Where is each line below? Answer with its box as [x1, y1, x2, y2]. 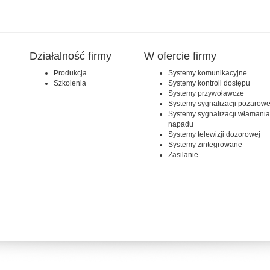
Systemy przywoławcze [168, 89, 244, 98]
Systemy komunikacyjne [168, 69, 247, 78]
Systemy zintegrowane [168, 140, 242, 149]
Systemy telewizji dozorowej [168, 130, 260, 139]
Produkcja [54, 69, 87, 78]
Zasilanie [168, 151, 198, 160]
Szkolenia [54, 79, 86, 88]
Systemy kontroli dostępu [168, 79, 250, 88]
